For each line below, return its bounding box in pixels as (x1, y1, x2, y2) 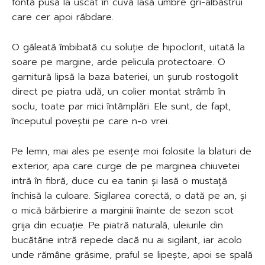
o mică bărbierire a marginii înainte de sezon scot (12, 203, 234, 218)
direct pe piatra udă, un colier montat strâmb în (12, 84, 225, 99)
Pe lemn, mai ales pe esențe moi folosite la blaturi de (12, 144, 251, 159)
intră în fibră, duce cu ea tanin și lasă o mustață (12, 173, 227, 188)
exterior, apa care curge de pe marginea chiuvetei (12, 159, 240, 173)
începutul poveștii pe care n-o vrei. (12, 114, 169, 128)
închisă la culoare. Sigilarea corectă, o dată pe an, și (12, 188, 247, 203)
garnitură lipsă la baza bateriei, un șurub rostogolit (12, 69, 238, 84)
